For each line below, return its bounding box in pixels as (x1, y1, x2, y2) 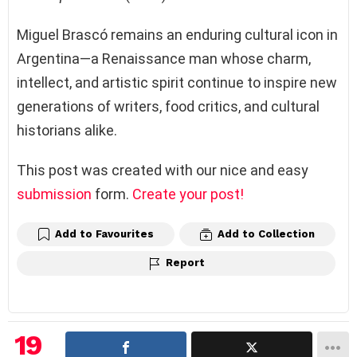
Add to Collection (218, 227, 315, 240)
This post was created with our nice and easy (17, 161, 308, 178)
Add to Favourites (55, 227, 154, 240)
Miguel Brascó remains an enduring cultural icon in (17, 25, 338, 43)
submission (17, 185, 92, 202)
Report (165, 257, 205, 269)
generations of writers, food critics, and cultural (17, 97, 320, 115)
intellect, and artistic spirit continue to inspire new (17, 73, 337, 91)
